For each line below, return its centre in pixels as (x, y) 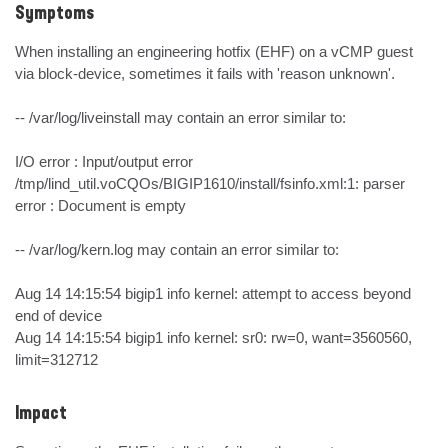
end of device (58, 315)
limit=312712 (56, 359)
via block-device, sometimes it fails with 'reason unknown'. (205, 73)
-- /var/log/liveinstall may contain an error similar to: (180, 117)
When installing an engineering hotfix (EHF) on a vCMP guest (214, 51)
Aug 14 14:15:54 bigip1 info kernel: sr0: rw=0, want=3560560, (213, 337)
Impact (41, 414)
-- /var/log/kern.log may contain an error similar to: (177, 249)
